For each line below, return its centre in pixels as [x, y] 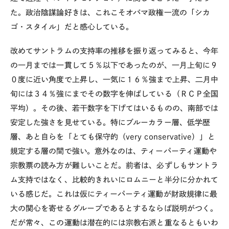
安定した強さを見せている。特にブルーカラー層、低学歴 [110, 122]
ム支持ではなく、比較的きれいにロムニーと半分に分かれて [114, 180]
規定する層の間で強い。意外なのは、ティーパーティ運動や [114, 151]
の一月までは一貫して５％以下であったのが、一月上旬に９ [114, 65]
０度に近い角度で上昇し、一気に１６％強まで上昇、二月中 [114, 79]
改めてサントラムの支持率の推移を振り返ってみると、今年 [114, 51]
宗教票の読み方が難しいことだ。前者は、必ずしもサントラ [114, 165]
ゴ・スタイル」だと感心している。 [72, 27]
